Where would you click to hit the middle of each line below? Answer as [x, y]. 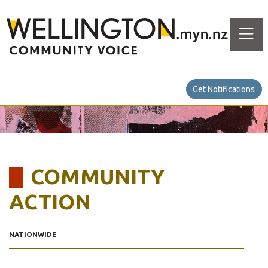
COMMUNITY [98, 176]
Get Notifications [224, 89]
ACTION [50, 201]
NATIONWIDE [33, 234]
